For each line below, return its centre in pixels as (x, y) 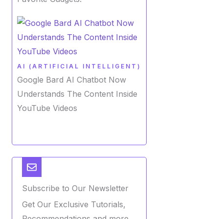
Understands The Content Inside (77, 94)
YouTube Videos (47, 108)
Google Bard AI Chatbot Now (72, 79)
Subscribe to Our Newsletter (75, 188)
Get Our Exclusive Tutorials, (74, 204)
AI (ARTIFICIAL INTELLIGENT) (79, 66)
